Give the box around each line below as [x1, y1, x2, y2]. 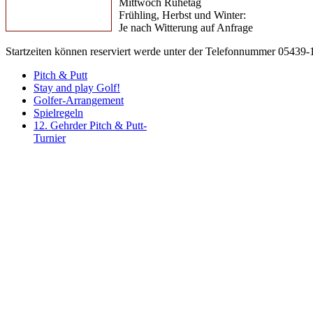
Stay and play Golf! [34, 81, 120, 94]
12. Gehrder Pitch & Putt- [34, 119, 147, 131]
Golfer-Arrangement [34, 94, 124, 106]
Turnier [34, 131, 66, 144]
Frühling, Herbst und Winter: [119, 8, 246, 21]
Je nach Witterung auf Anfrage [119, 21, 253, 34]
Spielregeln [34, 106, 83, 119]
